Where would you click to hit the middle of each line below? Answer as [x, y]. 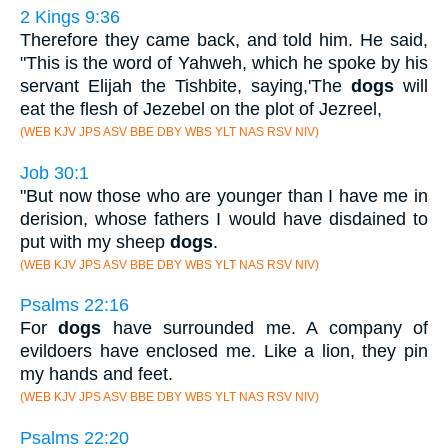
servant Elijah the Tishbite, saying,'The [185, 86]
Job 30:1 [54, 172]
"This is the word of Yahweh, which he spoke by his [224, 63]
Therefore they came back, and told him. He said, [224, 40]
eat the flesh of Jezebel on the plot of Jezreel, [201, 109]
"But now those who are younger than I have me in [224, 195]
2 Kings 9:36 [70, 17]
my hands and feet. [96, 374]
